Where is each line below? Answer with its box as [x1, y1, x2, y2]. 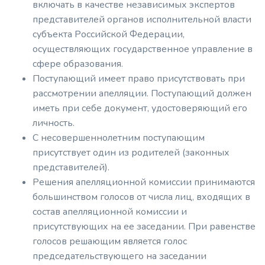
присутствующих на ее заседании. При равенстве [33, 220, 256, 233]
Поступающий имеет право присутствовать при [33, 72, 245, 85]
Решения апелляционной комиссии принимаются [33, 176, 255, 189]
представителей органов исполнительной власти [33, 13, 251, 26]
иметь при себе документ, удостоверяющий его [33, 102, 247, 115]
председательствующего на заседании [33, 250, 206, 263]
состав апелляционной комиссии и [33, 205, 187, 218]
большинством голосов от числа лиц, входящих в [33, 190, 250, 203]
